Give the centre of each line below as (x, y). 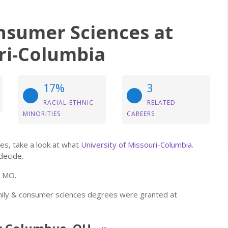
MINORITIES (42, 114)
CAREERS (141, 114)
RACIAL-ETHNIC (68, 103)
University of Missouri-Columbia (136, 145)
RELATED (161, 103)
